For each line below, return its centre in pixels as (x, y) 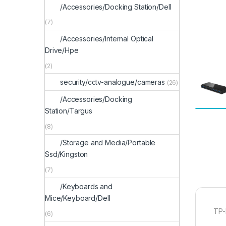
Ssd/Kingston (67, 154)
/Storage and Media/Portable (108, 143)
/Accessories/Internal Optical (107, 38)
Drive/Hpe (62, 50)
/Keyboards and (87, 186)
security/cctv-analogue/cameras (112, 82)
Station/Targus (69, 111)
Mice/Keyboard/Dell (78, 198)
